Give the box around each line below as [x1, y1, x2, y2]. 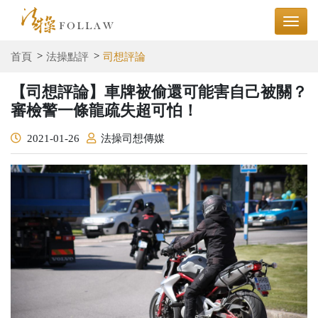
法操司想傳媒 [101, 132, 165, 144]
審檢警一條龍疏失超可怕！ [11, 101, 198, 119]
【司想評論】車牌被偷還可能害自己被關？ [11, 82, 307, 101]
